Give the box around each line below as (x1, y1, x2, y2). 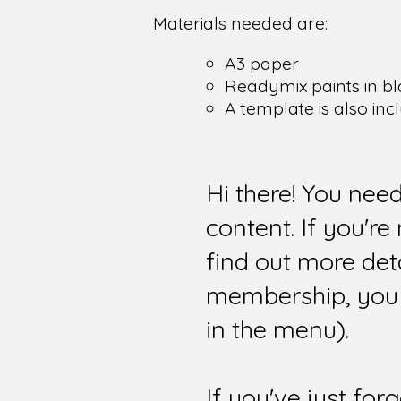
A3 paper (225, 51, 299, 74)
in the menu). (206, 314, 350, 346)
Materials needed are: (153, 12, 328, 35)
